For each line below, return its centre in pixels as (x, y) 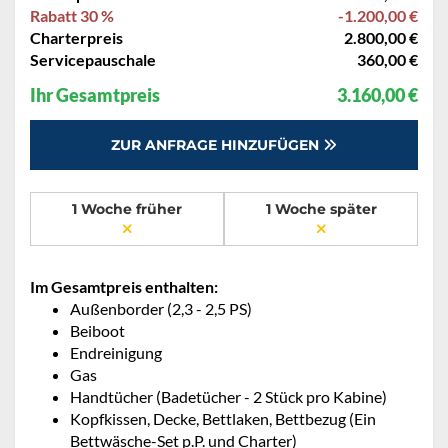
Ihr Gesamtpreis (95, 95)
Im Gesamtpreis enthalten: (124, 287)
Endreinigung (116, 353)
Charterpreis (76, 38)
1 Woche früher (127, 209)
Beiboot (97, 331)
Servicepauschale (93, 60)
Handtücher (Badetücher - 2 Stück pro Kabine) (228, 397)
